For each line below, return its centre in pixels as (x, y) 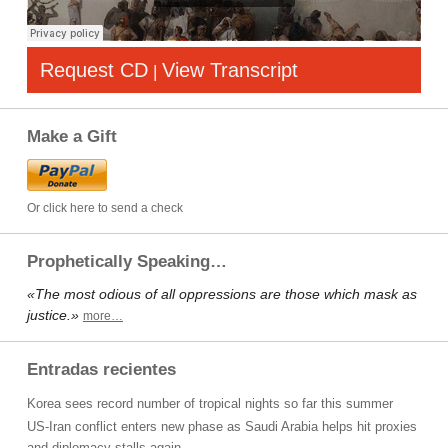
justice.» (53, 315)
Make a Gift (72, 136)
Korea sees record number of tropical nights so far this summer (210, 403)
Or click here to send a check (105, 208)
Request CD (94, 70)
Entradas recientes (101, 369)
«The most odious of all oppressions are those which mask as (222, 294)
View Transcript (230, 70)
